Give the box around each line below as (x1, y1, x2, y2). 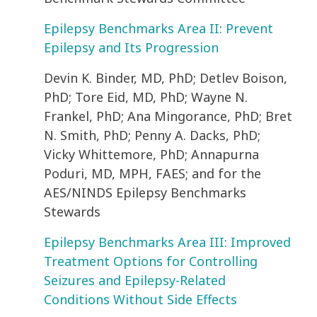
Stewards (44, 203, 104, 221)
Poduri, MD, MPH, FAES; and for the (44, 165, 261, 183)
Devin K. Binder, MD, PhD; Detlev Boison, (44, 69, 287, 87)
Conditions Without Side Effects (44, 291, 237, 309)
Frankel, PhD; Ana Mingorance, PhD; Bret (44, 108, 292, 125)
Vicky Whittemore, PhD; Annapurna (44, 146, 259, 163)
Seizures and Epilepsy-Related (44, 272, 226, 289)
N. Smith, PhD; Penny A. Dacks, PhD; (44, 127, 260, 144)
